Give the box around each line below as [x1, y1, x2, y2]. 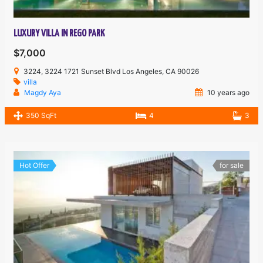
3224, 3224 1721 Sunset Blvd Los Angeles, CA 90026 [23, 67, 200, 76]
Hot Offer [19, 161, 50, 170]
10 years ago [205, 88, 249, 97]
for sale [219, 161, 244, 170]
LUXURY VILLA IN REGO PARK [14, 29, 105, 39]
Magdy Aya [24, 88, 62, 97]
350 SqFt [26, 111, 57, 120]
